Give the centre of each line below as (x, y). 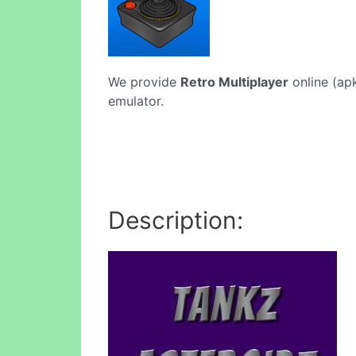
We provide (144, 82)
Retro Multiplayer (234, 82)
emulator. (136, 101)
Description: (176, 220)
